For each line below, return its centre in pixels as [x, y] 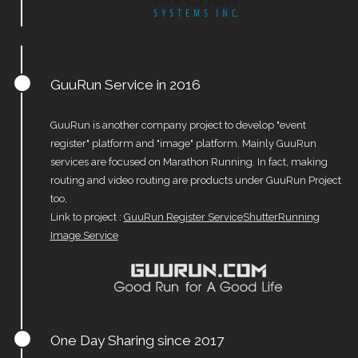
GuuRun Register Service [183, 217]
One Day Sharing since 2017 [137, 341]
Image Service [84, 236]
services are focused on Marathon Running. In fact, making [189, 162]
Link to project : [87, 217]
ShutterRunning [281, 217]
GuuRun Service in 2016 [125, 85]
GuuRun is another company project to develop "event [178, 125]
